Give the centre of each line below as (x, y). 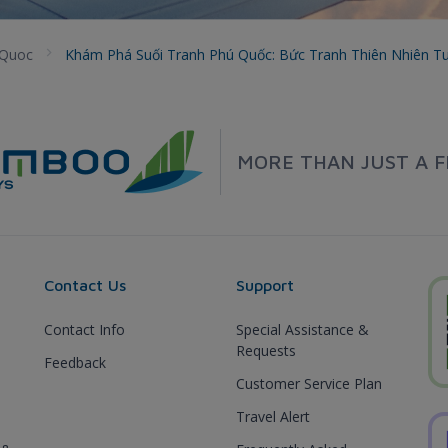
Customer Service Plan (309, 383)
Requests (266, 350)
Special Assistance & (302, 329)
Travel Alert (273, 416)
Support (265, 284)
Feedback (75, 362)
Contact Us (85, 284)
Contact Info (84, 329)
